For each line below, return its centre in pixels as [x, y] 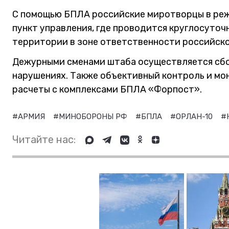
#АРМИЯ [30, 117]
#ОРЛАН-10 [192, 117]
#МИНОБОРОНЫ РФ [91, 117]
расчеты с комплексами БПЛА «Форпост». [107, 89]
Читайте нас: [44, 140]
